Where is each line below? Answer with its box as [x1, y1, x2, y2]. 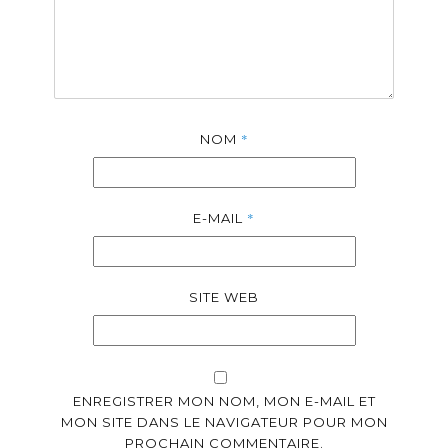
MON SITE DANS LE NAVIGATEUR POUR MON [60, 414, 388, 430]
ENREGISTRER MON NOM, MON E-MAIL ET [72, 393, 376, 409]
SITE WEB [189, 289, 259, 305]
